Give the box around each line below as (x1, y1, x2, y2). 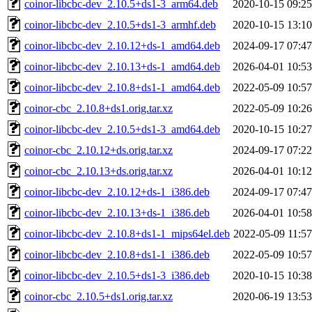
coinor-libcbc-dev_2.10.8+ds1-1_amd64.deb (24, 81, 220, 93)
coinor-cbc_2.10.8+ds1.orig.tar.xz (24, 102, 173, 114)
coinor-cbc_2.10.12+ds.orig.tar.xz (24, 143, 173, 156)
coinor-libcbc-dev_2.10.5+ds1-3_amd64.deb (24, 123, 220, 135)
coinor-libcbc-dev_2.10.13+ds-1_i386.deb (24, 206, 210, 219)
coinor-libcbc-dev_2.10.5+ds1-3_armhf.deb (24, 18, 216, 31)
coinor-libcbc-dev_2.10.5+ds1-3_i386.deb (24, 269, 210, 281)
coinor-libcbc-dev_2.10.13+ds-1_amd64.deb (24, 60, 220, 72)
